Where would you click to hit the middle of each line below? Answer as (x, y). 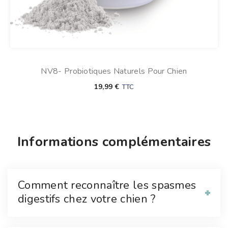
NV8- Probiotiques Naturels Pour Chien (114, 72)
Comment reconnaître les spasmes (107, 186)
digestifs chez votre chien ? (87, 199)
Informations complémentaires (114, 142)
